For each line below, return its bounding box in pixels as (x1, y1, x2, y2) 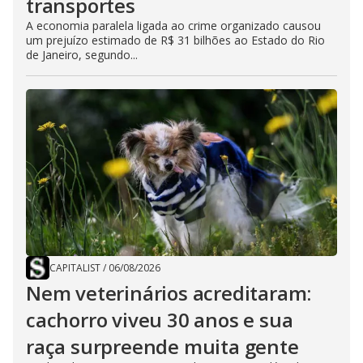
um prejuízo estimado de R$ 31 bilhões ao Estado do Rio (26, 32, 325, 49)
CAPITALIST (49, 261, 100, 275)
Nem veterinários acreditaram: (26, 280, 312, 307)
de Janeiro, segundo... (26, 47, 138, 63)
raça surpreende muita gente (26, 333, 299, 361)
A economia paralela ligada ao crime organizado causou (26, 18, 321, 34)
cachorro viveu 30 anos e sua (26, 306, 293, 334)
